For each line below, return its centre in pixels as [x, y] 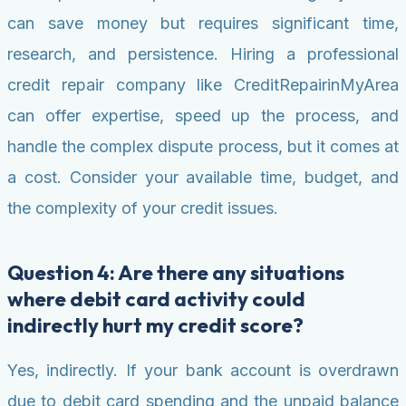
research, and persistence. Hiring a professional [203, 54]
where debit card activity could [156, 300]
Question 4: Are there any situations [176, 273]
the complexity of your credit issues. [143, 208]
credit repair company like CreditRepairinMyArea [203, 85]
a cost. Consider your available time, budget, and [203, 178]
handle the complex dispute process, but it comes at [203, 147]
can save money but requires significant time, [203, 24]
